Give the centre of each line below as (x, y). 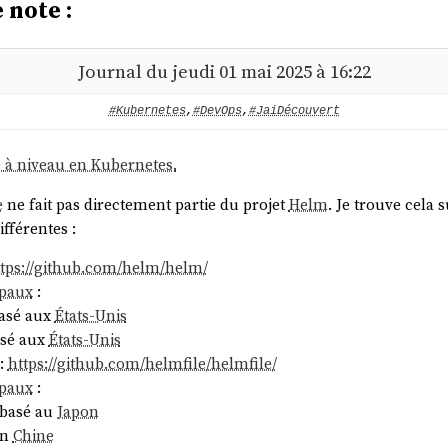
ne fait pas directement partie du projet (145, 204)
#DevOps (217, 111)
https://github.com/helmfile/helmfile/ (142, 364)
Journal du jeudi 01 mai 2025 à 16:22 (224, 71)
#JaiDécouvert (294, 111)
